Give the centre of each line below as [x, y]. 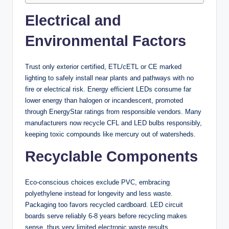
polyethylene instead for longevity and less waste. [99, 193]
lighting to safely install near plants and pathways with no [109, 78]
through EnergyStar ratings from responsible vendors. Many [113, 111]
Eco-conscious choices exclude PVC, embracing [97, 182]
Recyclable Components [111, 156]
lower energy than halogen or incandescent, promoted [104, 100]
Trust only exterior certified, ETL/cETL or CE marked [103, 66]
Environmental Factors [106, 41]
